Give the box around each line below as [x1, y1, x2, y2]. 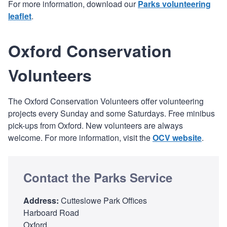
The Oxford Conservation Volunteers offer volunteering [8, 95, 204, 107]
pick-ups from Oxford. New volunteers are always [8, 119, 183, 131]
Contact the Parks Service [23, 168, 172, 186]
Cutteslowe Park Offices [59, 194, 147, 206]
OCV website [153, 131, 202, 143]
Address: [23, 194, 59, 206]
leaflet [8, 10, 31, 22]
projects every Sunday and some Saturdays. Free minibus [8, 107, 215, 119]
